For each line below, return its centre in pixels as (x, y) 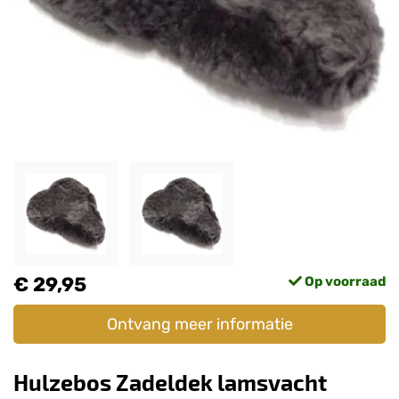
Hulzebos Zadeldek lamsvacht (170, 382)
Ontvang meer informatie (199, 324)
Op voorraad (344, 281)
